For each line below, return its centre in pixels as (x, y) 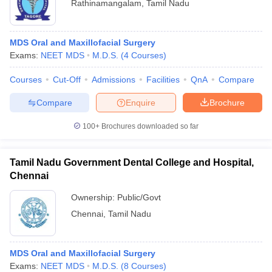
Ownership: (94, 197)
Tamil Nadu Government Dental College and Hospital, (132, 162)
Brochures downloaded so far (149, 126)
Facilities (163, 80)
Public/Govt (139, 197)
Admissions (114, 80)
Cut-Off (67, 80)
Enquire (141, 102)
